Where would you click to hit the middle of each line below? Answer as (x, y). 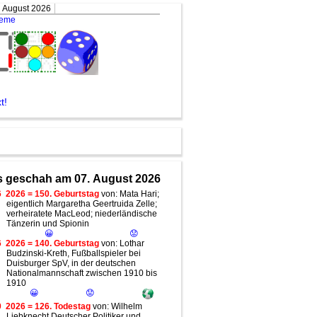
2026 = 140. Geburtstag (52, 243)
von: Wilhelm (116, 306)
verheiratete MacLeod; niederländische (81, 213)
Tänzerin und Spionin (47, 223)
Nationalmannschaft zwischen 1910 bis (81, 273)
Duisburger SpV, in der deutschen (71, 263)
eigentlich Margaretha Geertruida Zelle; (81, 203)
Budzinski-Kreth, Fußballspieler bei (73, 253)
